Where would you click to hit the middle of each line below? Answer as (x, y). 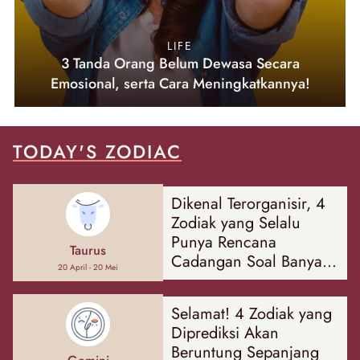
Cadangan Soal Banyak (251, 261)
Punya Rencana (224, 242)
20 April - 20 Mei (88, 268)
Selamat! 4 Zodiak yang (252, 313)
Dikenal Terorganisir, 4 (249, 203)
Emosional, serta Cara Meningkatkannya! (180, 84)
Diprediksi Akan (225, 333)
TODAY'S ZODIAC (97, 152)
